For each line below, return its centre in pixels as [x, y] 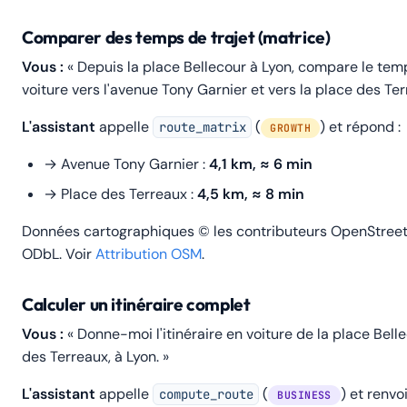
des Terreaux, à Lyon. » [95, 357]
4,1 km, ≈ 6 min [261, 164]
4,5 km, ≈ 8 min [251, 194]
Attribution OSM [149, 254]
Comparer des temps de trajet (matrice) [176, 37]
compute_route [206, 394]
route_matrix [202, 127]
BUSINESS [304, 394]
